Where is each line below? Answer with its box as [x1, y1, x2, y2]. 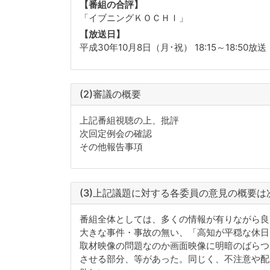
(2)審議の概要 [79, 87, 141, 100]
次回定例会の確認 [79, 127, 152, 139]
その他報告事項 [79, 140, 143, 152]
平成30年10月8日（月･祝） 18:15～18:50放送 [79, 42, 266, 54]
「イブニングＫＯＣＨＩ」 [79, 11, 188, 24]
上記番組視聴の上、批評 [79, 114, 179, 126]
